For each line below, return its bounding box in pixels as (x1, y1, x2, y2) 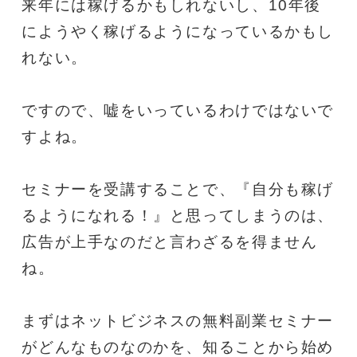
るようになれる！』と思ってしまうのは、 (22, 206, 334, 224)
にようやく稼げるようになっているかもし (22, 22, 334, 40)
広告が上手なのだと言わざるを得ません (22, 233, 318, 250)
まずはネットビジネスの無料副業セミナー (22, 312, 334, 329)
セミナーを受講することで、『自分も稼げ (22, 180, 334, 198)
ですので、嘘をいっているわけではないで (22, 101, 334, 119)
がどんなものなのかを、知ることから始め (22, 338, 334, 355)
